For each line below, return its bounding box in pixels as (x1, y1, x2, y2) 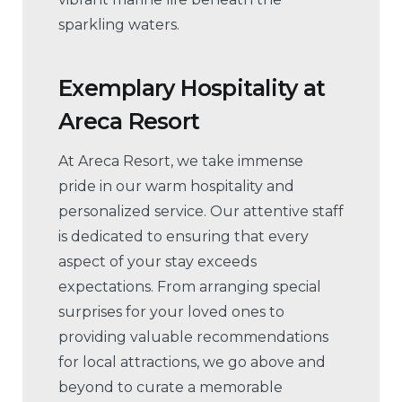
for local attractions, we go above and (58, 354, 326, 371)
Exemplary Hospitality (58, 74, 298, 101)
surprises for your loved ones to (58, 303, 284, 321)
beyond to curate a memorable (58, 379, 283, 397)
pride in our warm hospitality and (58, 178, 294, 196)
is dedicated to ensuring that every (58, 228, 309, 246)
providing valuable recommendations (58, 328, 328, 346)
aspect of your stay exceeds (58, 253, 257, 271)
